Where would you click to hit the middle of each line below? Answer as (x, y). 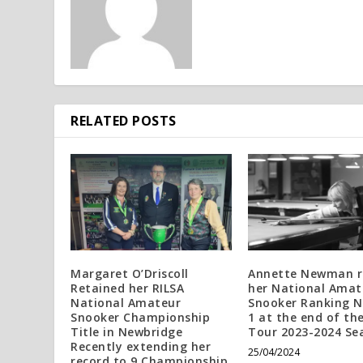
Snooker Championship (141, 317)
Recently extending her (141, 346)
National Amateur (126, 302)
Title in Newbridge (127, 331)
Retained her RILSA (128, 288)
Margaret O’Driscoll (130, 273)
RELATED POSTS (124, 120)
